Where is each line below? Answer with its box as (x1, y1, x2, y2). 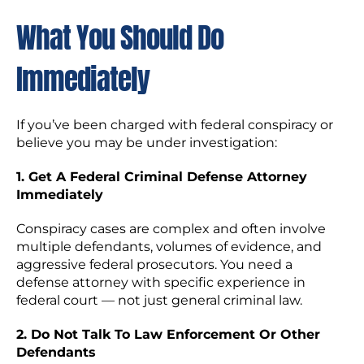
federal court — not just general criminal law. (16, 292, 302, 308)
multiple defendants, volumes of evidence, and (16, 239, 322, 254)
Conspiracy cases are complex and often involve (16, 221, 326, 236)
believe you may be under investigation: (16, 135, 277, 150)
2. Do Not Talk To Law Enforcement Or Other (16, 327, 320, 342)
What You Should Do (16, 16, 223, 59)
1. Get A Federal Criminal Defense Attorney (16, 169, 307, 184)
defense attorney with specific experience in (16, 275, 305, 290)
